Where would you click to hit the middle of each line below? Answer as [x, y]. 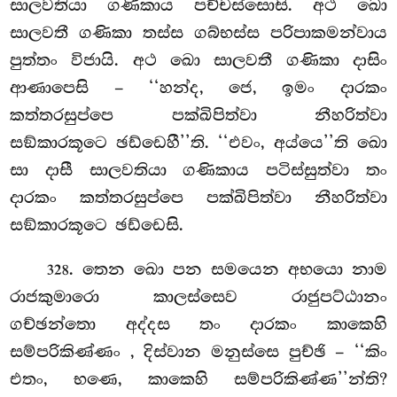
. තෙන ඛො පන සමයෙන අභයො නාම [228, 269]
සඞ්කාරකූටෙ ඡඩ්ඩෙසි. [97, 225]
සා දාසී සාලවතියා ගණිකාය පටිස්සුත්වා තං [198, 170]
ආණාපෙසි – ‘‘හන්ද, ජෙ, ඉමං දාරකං [198, 87]
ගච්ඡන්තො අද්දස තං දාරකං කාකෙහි [198, 324]
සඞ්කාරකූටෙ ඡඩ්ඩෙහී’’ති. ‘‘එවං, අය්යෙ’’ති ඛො [198, 142]
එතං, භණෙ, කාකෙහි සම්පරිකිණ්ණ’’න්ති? [198, 379]
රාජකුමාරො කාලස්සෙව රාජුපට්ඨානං [198, 296]
